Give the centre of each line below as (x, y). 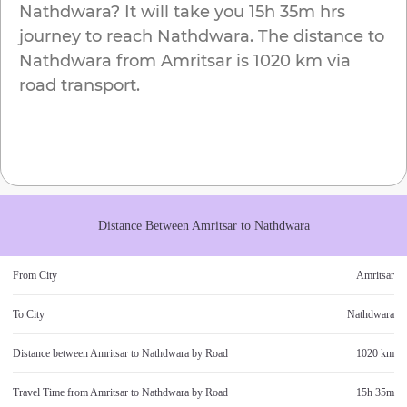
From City (35, 276)
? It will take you (178, 12)
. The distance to (317, 37)
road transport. (79, 86)
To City (29, 315)
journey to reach (88, 37)
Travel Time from (51, 393)
